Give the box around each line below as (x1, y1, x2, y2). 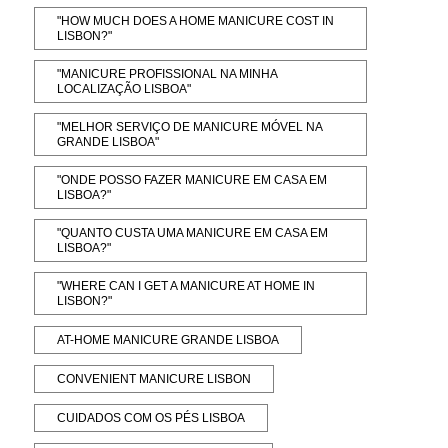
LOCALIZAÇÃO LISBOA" (57, 81, 192, 96)
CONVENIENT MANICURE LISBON (57, 371, 252, 386)
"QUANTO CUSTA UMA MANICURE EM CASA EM (57, 225, 329, 240)
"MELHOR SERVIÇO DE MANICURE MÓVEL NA (57, 119, 324, 134)
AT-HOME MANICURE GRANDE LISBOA (57, 332, 280, 347)
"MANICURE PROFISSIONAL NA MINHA (57, 66, 279, 81)
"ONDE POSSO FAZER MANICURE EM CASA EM (57, 172, 328, 187)
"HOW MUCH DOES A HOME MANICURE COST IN (57, 13, 335, 28)
